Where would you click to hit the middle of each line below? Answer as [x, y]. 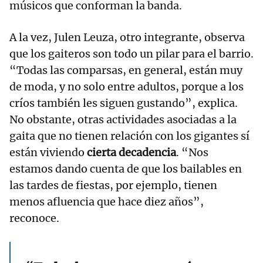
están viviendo [48, 153]
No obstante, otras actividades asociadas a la [123, 120]
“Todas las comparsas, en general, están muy [126, 70]
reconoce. [36, 218]
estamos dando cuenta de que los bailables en [126, 169]
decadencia [147, 153]
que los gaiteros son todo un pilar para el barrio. [131, 54]
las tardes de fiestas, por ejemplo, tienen [113, 186]
